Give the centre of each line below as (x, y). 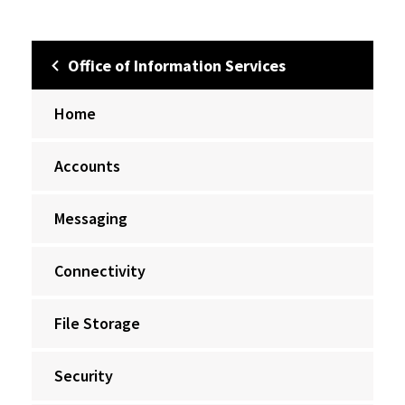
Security (84, 376)
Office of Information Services (177, 66)
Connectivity (100, 271)
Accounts (87, 166)
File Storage (97, 323)
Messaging (91, 218)
